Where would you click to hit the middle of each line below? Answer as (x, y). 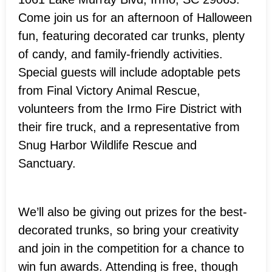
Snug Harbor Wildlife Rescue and (107, 145)
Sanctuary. (47, 163)
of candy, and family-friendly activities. (121, 54)
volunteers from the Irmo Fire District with (130, 108)
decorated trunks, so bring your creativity (128, 230)
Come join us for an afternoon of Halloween (135, 17)
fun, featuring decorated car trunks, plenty (131, 36)
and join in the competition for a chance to (131, 248)
